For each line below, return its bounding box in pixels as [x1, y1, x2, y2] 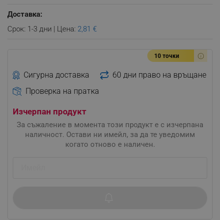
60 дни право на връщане [112, 70, 206, 80]
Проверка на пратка [25, 86, 99, 96]
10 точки [154, 53, 179, 59]
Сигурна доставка [24, 70, 90, 80]
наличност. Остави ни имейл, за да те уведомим [25, 130, 195, 139]
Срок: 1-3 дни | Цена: [7, 25, 78, 33]
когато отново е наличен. [65, 139, 155, 149]
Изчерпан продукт [13, 106, 86, 116]
